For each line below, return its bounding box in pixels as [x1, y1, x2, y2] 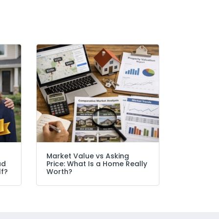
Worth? [46, 167, 72, 177]
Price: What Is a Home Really [46, 159, 147, 169]
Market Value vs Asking [46, 151, 129, 161]
